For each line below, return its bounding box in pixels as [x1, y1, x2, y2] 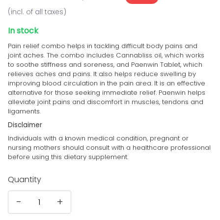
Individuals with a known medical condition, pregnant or [8, 133, 189, 143]
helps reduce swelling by [114, 69, 196, 79]
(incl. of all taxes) [8, 6, 66, 17]
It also [93, 69, 114, 79]
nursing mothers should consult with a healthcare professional [8, 142, 211, 152]
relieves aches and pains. [8, 69, 93, 79]
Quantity [8, 173, 41, 185]
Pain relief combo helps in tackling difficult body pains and [8, 41, 197, 51]
